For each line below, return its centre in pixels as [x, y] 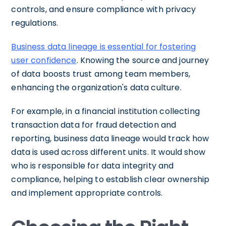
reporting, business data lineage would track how [110, 139]
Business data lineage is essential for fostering [104, 47]
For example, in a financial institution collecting [105, 111]
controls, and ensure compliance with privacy [103, 10]
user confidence [44, 61]
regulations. [35, 23]
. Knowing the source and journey [143, 61]
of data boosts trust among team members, [101, 74]
